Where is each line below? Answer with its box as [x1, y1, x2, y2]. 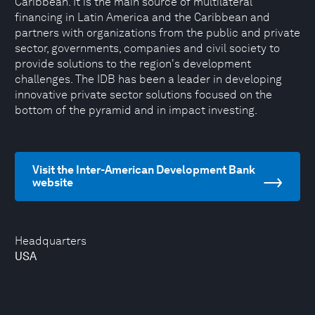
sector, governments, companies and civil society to [15, 41, 280, 55]
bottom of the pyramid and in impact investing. [15, 103, 257, 117]
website [32, 176, 73, 189]
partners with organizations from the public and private [15, 26, 300, 39]
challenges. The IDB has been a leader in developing [15, 72, 282, 86]
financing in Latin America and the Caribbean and [15, 11, 270, 24]
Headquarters [15, 234, 86, 247]
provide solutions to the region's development [15, 57, 251, 70]
